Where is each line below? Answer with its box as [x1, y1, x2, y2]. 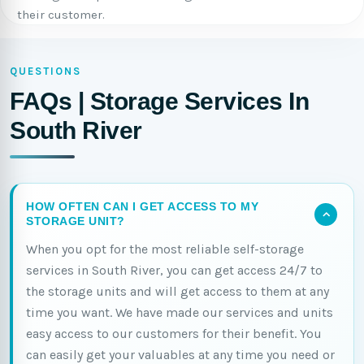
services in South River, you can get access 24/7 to [26, 262, 323, 278]
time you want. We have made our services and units [26, 305, 333, 320]
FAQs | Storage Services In [10, 88, 309, 115]
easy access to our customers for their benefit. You [26, 326, 322, 341]
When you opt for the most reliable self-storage [26, 241, 304, 257]
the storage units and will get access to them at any [26, 284, 329, 299]
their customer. [17, 7, 105, 22]
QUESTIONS [10, 65, 81, 77]
